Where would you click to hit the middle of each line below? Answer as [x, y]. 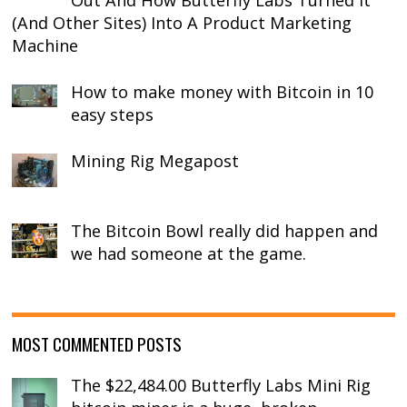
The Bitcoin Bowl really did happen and [225, 231]
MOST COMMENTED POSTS [97, 343]
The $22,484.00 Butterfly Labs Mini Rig [221, 385]
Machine [45, 46]
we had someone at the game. [189, 254]
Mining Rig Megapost [155, 160]
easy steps [113, 115]
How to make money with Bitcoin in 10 [223, 92]
